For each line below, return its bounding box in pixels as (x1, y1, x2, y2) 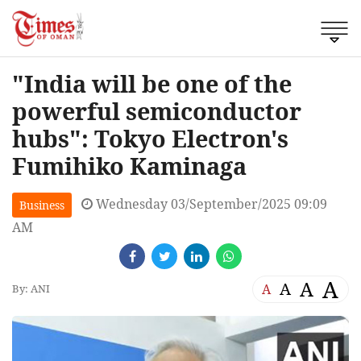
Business (19, 197, 64, 213)
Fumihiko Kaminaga (12, 149, 247, 181)
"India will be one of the (12, 67, 292, 99)
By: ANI (12, 281, 50, 297)
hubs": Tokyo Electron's (12, 122, 288, 154)
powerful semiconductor (12, 94, 301, 127)
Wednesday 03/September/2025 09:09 (93, 194, 327, 213)
